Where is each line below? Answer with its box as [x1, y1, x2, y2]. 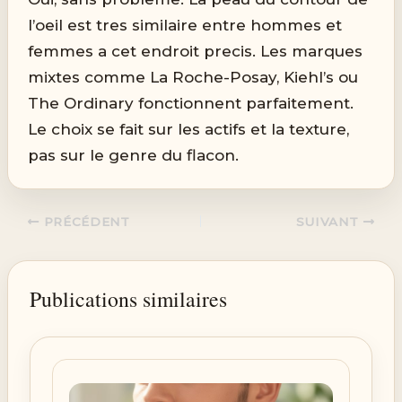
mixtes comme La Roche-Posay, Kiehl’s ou [28, 67, 359, 86]
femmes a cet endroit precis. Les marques [28, 41, 363, 60]
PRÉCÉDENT [39, 214, 130, 230]
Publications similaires [30, 284, 228, 314]
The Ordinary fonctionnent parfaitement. [28, 93, 354, 112]
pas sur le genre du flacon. [28, 145, 240, 164]
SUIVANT [295, 214, 363, 230]
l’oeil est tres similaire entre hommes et [28, 15, 343, 34]
